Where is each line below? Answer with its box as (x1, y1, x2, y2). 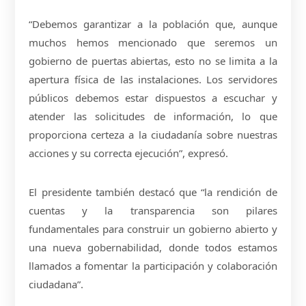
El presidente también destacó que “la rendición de (29, 184, 277, 199)
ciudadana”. (29, 277, 84, 291)
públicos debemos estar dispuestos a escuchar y (29, 90, 277, 105)
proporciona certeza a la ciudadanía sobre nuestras (29, 127, 277, 141)
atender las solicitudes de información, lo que (29, 109, 277, 123)
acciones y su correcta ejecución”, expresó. (29, 145, 229, 160)
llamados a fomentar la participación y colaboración (29, 258, 277, 273)
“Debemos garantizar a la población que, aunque (29, 16, 277, 31)
